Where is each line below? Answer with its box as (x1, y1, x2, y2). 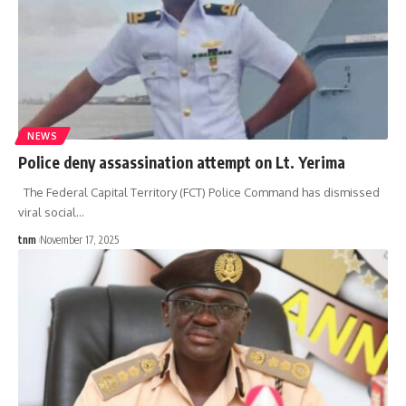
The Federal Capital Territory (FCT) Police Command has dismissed (18, 184, 380, 199)
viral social (18, 204, 76, 219)
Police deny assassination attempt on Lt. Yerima (18, 151, 345, 172)
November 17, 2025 (40, 232, 119, 246)
